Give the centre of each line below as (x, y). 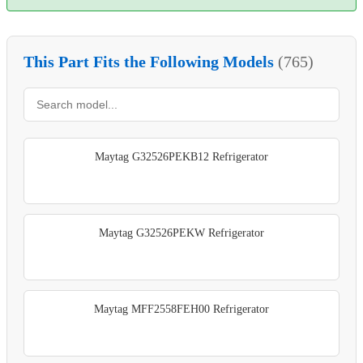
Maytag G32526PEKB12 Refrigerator (181, 156)
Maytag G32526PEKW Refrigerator (181, 233)
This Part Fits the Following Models (151, 61)
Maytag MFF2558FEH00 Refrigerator (181, 309)
